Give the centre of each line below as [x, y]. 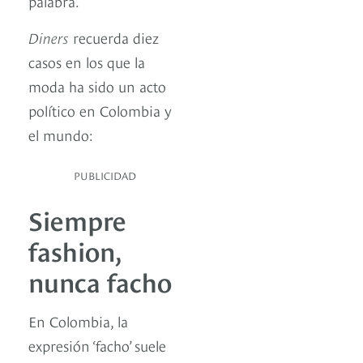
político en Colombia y [100, 110]
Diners [49, 37]
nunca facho [100, 281]
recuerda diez [114, 37]
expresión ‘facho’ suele [97, 345]
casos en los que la [87, 62]
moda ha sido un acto [97, 86]
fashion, [74, 250]
